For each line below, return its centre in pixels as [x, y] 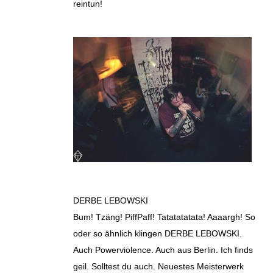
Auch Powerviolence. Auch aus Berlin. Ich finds [163, 250]
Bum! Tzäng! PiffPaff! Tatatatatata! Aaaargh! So [164, 217]
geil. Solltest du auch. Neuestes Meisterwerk [158, 267]
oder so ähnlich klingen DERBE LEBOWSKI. [158, 234]
